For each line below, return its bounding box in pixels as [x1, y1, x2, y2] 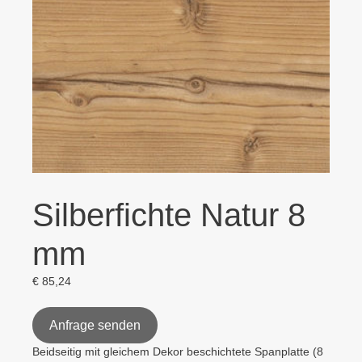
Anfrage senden [49, 318, 141, 332]
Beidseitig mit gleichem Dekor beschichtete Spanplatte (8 [32, 345, 323, 358]
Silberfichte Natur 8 [32, 197, 305, 233]
